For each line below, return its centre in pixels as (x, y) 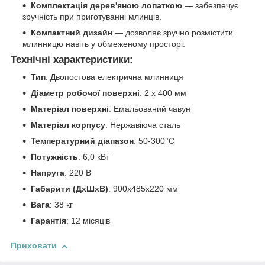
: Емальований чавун (150, 109)
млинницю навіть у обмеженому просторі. (104, 43)
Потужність (54, 157)
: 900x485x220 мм (143, 189)
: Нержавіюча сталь (143, 125)
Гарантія (49, 221)
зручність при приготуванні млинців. (92, 16)
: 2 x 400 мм (163, 93)
